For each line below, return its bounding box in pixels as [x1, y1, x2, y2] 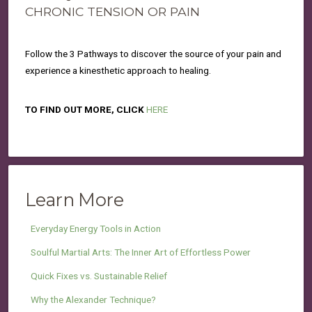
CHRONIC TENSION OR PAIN [25, 4, 200, 19]
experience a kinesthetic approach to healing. [25, 65, 211, 76]
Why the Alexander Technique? [31, 294, 156, 305]
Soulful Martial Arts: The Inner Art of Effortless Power [31, 247, 251, 258]
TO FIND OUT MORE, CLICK [25, 104, 146, 115]
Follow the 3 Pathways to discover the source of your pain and [25, 48, 281, 59]
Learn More [25, 189, 123, 210]
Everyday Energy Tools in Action [31, 223, 161, 234]
